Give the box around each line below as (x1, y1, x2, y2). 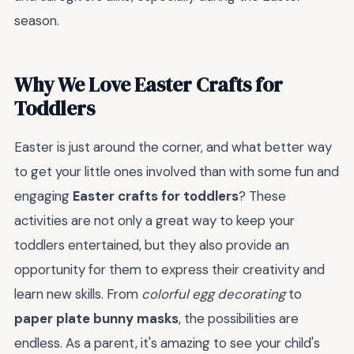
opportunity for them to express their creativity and (14, 260, 325, 278)
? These (239, 186, 286, 205)
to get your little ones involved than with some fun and (14, 162, 339, 180)
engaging (14, 186, 73, 205)
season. (14, 11, 59, 29)
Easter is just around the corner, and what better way (14, 137, 332, 156)
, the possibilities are (179, 309, 299, 327)
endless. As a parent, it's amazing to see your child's (14, 333, 320, 352)
